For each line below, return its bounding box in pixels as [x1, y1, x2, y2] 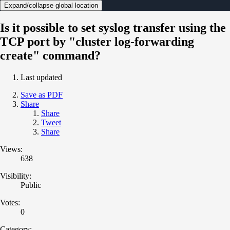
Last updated [21, 72, 62, 82]
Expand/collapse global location [4, 1, 98, 9]
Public [21, 180, 41, 189]
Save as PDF [21, 90, 63, 99]
